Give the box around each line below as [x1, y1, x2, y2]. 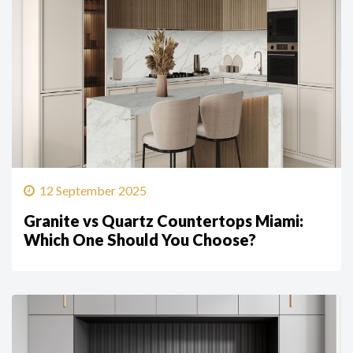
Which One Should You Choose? [24, 230, 256, 250]
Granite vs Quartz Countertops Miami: [24, 211, 303, 231]
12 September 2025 [39, 183, 147, 199]
